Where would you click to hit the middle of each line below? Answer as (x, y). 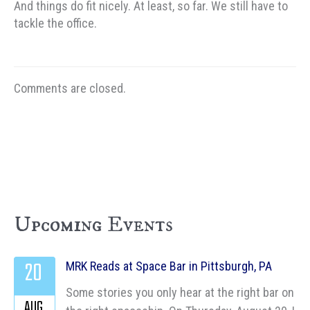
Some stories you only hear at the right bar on (180, 293)
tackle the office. (55, 24)
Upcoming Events (93, 225)
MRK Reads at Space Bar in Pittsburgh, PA (169, 266)
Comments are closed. (70, 88)
